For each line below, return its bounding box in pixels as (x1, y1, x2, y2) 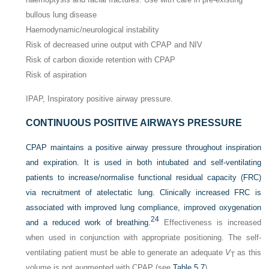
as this (235, 248, 261, 258)
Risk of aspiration (26, 70, 87, 79)
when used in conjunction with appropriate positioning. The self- (26, 233, 261, 243)
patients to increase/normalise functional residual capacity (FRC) (26, 173, 261, 183)
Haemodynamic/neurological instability (26, 25, 160, 34)
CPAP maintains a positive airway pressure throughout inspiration (26, 143, 261, 153)
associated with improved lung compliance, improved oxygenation (26, 203, 261, 213)
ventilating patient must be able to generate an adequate (26, 248, 225, 258)
